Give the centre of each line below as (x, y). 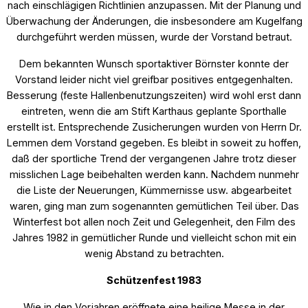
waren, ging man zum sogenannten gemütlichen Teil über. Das (154, 206)
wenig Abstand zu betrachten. (154, 253)
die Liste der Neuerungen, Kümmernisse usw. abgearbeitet (154, 190)
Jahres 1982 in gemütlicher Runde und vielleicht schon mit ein (154, 237)
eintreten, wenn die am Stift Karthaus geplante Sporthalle (154, 111)
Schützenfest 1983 (154, 280)
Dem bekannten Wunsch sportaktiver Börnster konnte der (154, 63)
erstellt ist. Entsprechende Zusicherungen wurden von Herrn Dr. (154, 126)
